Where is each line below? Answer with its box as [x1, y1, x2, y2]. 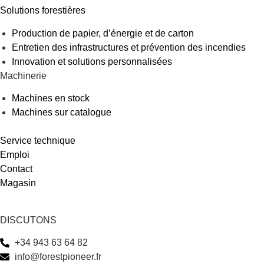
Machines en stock [12, 93, 90, 104]
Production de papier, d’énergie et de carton [12, 28, 194, 38]
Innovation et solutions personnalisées [12, 56, 172, 67]
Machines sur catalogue [12, 107, 111, 118]
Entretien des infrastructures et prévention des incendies [12, 42, 246, 52]
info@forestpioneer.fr [15, 252, 101, 262]
